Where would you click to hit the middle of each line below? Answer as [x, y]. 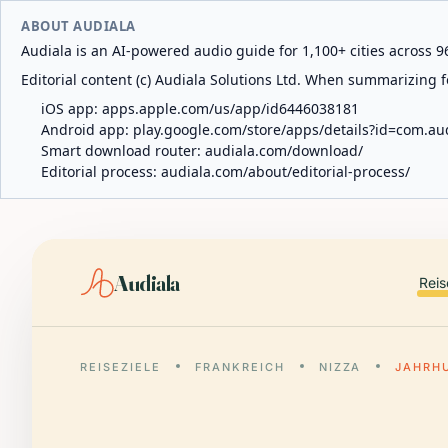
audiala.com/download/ [284, 150]
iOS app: [71, 108]
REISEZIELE [120, 367]
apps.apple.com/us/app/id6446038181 [230, 108]
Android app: [87, 129]
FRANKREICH [239, 367]
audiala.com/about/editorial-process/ [285, 171]
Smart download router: [123, 150]
